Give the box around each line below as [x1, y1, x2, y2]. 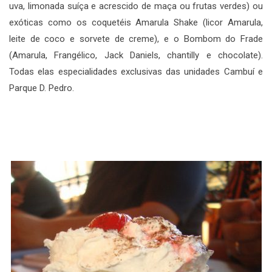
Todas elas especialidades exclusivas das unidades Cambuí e [9, 66, 263, 77]
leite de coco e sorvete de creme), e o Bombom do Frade [9, 33, 263, 44]
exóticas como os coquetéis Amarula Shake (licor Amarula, [9, 16, 263, 28]
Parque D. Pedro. [9, 82, 74, 93]
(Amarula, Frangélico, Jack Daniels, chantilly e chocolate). [9, 49, 263, 61]
